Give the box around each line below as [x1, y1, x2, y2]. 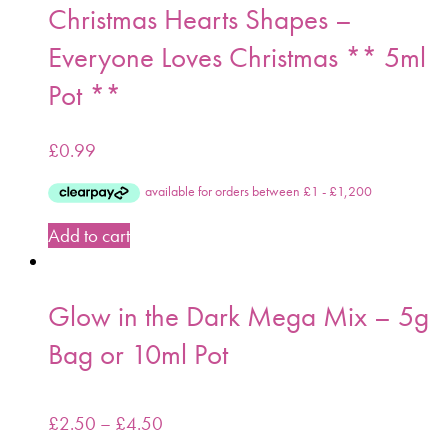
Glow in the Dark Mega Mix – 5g [48, 297, 429, 336]
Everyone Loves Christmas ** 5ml [48, 38, 426, 77]
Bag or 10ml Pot [48, 335, 228, 374]
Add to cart [48, 223, 130, 249]
